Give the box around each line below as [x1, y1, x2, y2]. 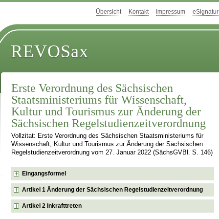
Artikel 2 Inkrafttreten [22, 202, 82, 209]
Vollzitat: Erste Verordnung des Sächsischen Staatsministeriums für [11, 132, 204, 140]
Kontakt [129, 8, 149, 16]
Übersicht [96, 8, 121, 16]
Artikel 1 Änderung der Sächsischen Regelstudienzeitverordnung [22, 186, 203, 193]
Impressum [156, 8, 185, 16]
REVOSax [11, 42, 89, 62]
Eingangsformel [22, 170, 66, 177]
